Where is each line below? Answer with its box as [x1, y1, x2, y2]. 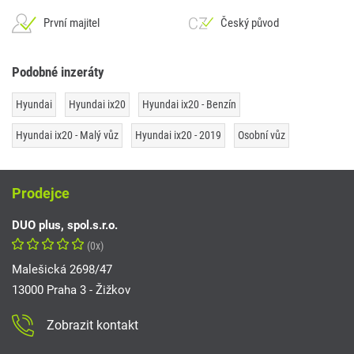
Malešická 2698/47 [12, 262, 112, 277]
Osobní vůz [238, 129, 285, 142]
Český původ [220, 16, 279, 31]
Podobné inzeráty [12, 64, 104, 81]
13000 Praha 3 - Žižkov [12, 283, 130, 298]
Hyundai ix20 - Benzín [142, 98, 236, 111]
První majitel [43, 16, 100, 31]
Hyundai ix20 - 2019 [135, 129, 221, 142]
